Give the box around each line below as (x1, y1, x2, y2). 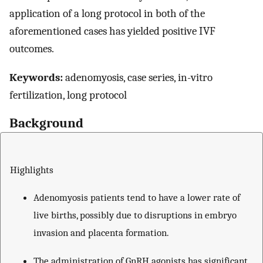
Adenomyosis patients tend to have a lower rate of (33, 191, 240, 204)
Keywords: (9, 70, 63, 84)
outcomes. (9, 42, 54, 55)
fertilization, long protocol (9, 88, 127, 102)
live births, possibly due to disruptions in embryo (33, 209, 237, 221)
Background (9, 116, 83, 131)
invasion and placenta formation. (33, 227, 169, 239)
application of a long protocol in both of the (9, 6, 205, 20)
